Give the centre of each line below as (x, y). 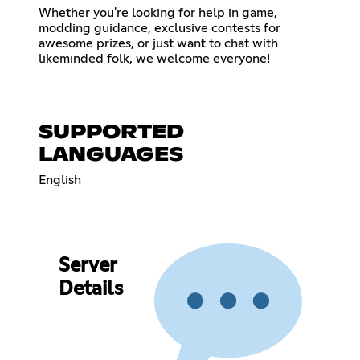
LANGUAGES (111, 155)
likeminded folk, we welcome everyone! (154, 58)
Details (90, 290)
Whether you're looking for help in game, (158, 12)
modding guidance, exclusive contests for (160, 28)
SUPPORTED (111, 132)
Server (87, 266)
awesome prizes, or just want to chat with (158, 43)
